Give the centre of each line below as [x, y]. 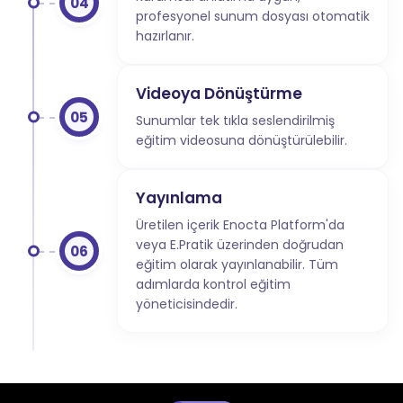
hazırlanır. [165, 36]
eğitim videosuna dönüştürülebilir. [242, 141]
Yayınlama [179, 198]
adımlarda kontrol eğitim [213, 285]
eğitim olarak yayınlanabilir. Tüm [237, 265]
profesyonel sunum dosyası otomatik [253, 17]
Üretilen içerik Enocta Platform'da [240, 225]
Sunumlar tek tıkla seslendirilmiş [235, 121]
